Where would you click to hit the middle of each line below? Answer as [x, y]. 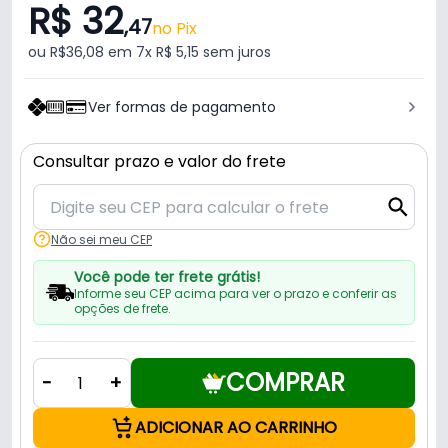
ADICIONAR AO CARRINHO [236, 428]
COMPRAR [285, 383]
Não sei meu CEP [101, 239]
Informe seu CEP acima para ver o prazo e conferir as [235, 294]
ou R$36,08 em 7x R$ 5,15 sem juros [149, 52]
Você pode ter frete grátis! [166, 277]
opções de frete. [122, 309]
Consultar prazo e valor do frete [159, 162]
